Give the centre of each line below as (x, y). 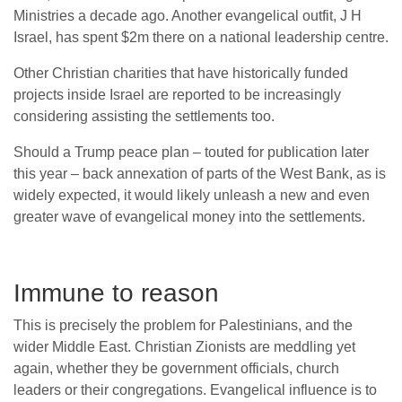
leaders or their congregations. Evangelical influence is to (195, 390)
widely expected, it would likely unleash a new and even (192, 196)
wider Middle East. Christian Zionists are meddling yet (184, 347)
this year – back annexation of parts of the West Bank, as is (200, 174)
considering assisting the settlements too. (144, 117)
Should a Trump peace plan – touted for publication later (191, 153)
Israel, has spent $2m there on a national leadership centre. (201, 38)
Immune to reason (116, 293)
